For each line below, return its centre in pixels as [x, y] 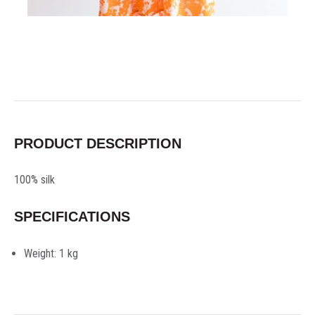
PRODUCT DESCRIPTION [98, 143]
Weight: [40, 253]
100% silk [34, 180]
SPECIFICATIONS [72, 217]
